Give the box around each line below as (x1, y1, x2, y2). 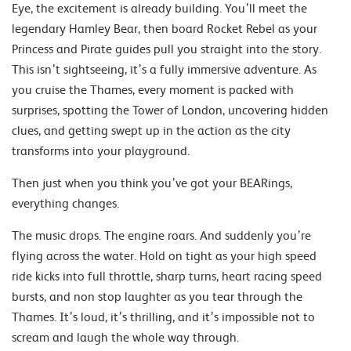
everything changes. (12, 196, 119, 211)
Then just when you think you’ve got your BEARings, (12, 175, 292, 190)
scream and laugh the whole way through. (12, 330, 239, 345)
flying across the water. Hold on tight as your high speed (12, 248, 317, 263)
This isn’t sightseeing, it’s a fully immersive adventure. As (12, 62, 317, 77)
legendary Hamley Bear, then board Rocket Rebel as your (12, 21, 317, 36)
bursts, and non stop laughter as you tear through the (12, 289, 302, 304)
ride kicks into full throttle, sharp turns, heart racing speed (12, 269, 322, 284)
